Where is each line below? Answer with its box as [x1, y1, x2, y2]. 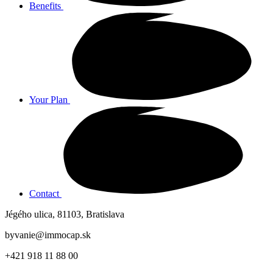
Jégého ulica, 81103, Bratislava [5, 209, 124, 219]
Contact [29, 188, 59, 199]
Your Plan [29, 94, 68, 105]
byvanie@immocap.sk [5, 230, 91, 240]
